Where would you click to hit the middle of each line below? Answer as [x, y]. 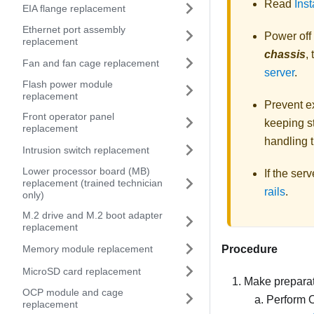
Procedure [250, 249]
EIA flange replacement [74, 8]
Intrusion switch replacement [86, 150]
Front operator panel [68, 116]
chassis [285, 54]
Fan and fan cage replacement [91, 63]
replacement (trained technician [93, 183]
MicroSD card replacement [82, 271]
